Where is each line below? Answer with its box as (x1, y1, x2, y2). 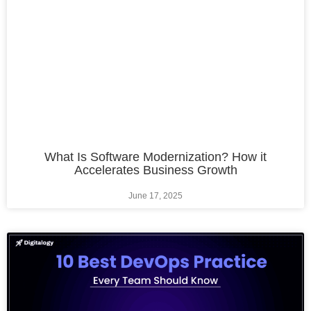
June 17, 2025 (128, 191, 183, 201)
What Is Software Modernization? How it (44, 150, 267, 165)
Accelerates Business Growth (74, 163, 237, 178)
